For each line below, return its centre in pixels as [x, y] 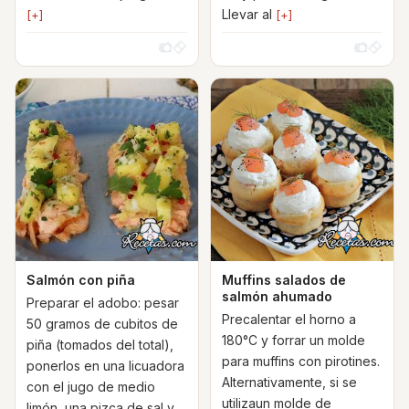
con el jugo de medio [91, 387]
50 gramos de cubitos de [102, 324]
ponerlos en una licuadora [105, 366]
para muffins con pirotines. [301, 361]
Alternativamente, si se [289, 382]
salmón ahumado [277, 296]
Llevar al [249, 14]
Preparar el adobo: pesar [103, 303]
